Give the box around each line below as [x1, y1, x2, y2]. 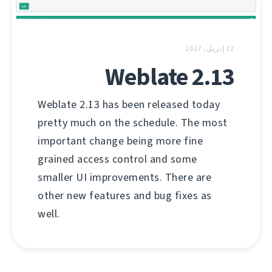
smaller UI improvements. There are [38, 170, 211, 185]
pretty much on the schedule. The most [38, 115, 228, 131]
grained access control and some [38, 152, 197, 167]
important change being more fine [38, 134, 203, 149]
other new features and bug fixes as [38, 188, 212, 203]
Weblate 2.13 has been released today [38, 97, 220, 112]
